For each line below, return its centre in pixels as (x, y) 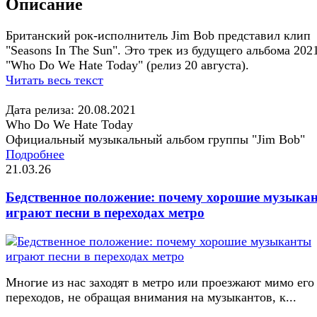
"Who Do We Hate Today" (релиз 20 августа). (127, 65)
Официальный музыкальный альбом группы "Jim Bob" (155, 139)
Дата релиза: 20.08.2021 (71, 109)
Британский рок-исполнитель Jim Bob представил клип (158, 35)
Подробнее (35, 154)
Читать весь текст (54, 80)
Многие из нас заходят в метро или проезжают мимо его (160, 283)
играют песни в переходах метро (105, 213)
